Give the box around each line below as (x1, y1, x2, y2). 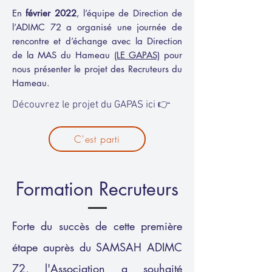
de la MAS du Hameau (12, 49, 114, 61)
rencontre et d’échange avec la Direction (12, 35, 182, 47)
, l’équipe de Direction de (76, 7, 183, 19)
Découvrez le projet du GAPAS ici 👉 (12, 99, 171, 111)
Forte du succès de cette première (12, 219, 182, 233)
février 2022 (25, 7, 76, 19)
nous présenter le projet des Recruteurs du (12, 63, 182, 75)
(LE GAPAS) (114, 49, 160, 61)
